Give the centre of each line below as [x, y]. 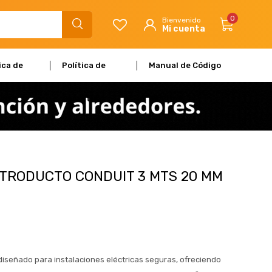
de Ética [166, 99]
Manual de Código [185, 65]
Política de [84, 65]
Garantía [80, 99]
